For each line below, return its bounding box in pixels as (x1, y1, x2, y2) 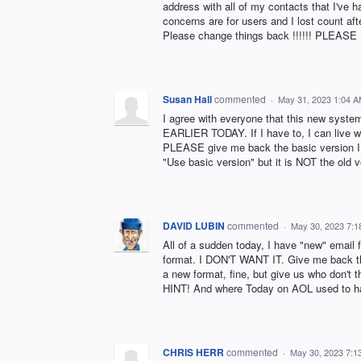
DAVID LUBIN (163, 218, 225, 233)
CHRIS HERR (163, 344, 224, 359)
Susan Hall (163, 91, 212, 106)
